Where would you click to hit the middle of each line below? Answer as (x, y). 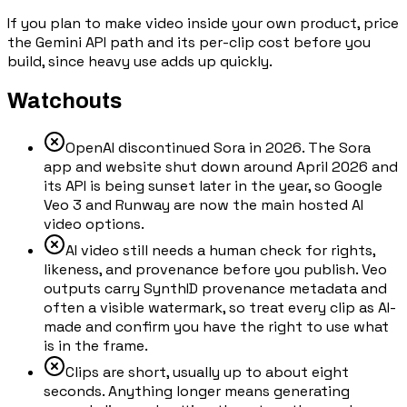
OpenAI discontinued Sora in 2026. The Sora (218, 147)
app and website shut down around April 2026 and (221, 166)
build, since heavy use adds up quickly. (140, 61)
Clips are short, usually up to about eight (207, 372)
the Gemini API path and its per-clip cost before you (189, 42)
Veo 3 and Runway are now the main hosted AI (203, 204)
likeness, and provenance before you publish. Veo (215, 269)
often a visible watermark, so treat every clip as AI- (220, 307)
